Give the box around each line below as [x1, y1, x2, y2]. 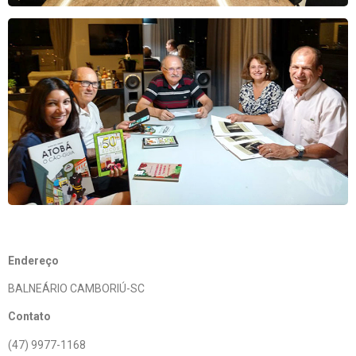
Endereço [8, 253, 59, 267]
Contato [8, 310, 51, 323]
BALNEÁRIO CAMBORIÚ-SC [8, 281, 145, 295]
